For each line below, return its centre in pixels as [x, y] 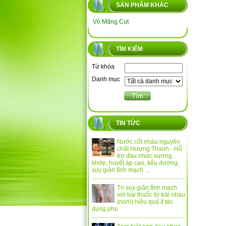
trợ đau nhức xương [145, 156]
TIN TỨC [128, 123]
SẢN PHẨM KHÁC [142, 5]
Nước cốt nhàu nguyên [149, 142]
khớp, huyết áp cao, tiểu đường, [135, 163]
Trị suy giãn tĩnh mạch [147, 188]
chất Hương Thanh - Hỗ [150, 149]
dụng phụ [105, 209]
